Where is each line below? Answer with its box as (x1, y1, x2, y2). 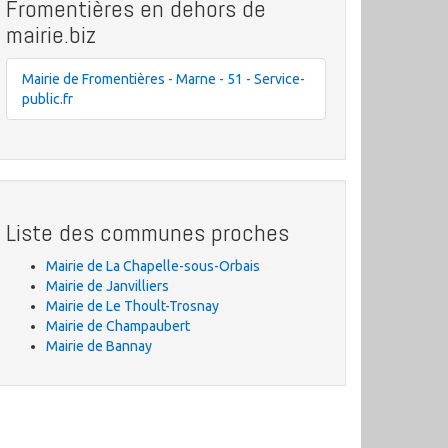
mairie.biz (6, 19, 96, 50)
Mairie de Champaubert (46, 318, 190, 334)
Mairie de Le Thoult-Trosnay (46, 298, 219, 314)
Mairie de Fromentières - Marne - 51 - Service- (22, 71, 305, 87)
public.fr (22, 91, 73, 107)
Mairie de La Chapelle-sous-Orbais (46, 258, 260, 274)
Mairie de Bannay (46, 338, 152, 354)
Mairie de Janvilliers (46, 278, 169, 294)
